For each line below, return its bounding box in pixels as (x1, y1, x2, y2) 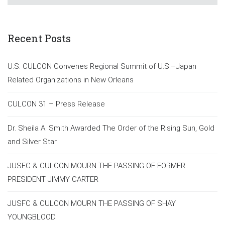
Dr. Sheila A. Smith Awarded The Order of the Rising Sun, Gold (8, 123, 214, 133)
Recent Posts (8, 31, 71, 45)
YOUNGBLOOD (8, 212, 56, 221)
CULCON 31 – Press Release (8, 99, 105, 108)
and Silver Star (8, 137, 57, 146)
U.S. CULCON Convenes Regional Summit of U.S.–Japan (8, 61, 196, 71)
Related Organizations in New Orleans (8, 75, 134, 84)
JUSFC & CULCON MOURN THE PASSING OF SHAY (8, 198, 176, 208)
